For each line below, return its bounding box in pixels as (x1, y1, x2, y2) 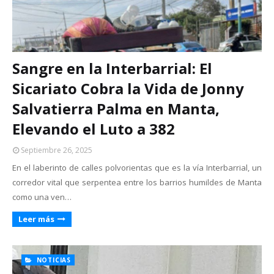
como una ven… (12, 191, 72, 202)
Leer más (18, 213, 54, 224)
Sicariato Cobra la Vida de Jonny (12, 78, 244, 98)
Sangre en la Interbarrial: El (12, 58, 212, 78)
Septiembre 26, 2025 (21, 145, 92, 155)
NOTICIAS (34, 256, 72, 264)
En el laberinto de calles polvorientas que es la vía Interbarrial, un (12, 162, 262, 173)
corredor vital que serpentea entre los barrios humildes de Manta (12, 177, 262, 188)
